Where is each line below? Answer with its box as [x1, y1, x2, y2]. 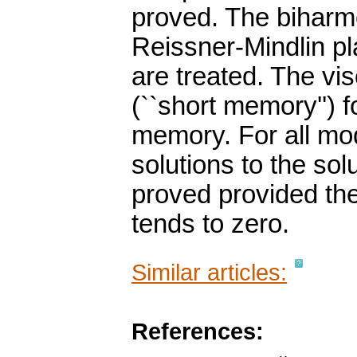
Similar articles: [131, 259, 287, 286]
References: [131, 318, 264, 345]
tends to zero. [131, 210, 289, 239]
